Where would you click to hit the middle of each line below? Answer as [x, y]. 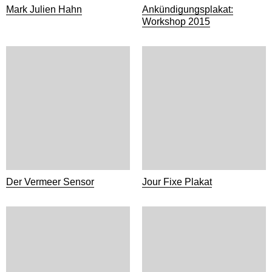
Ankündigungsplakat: [188, 9]
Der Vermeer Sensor [50, 182]
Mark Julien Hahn [44, 9]
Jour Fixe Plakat [177, 182]
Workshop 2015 [176, 22]
